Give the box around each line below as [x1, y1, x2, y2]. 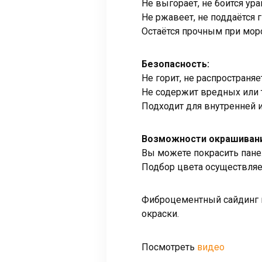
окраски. [142, 208, 179, 220]
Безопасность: [142, 58, 209, 70]
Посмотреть [142, 242, 197, 253]
